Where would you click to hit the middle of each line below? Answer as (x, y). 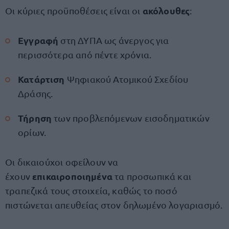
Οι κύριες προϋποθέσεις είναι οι (74, 10)
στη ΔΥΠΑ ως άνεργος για (115, 40)
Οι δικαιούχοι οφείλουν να (62, 162)
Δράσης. (36, 93)
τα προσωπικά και (153, 176)
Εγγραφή (39, 40)
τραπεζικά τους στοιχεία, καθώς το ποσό (91, 190)
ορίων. (32, 132)
